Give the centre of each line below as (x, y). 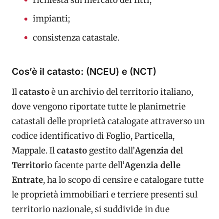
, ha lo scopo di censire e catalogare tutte (123, 180)
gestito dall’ (111, 151)
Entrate (27, 180)
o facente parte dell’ (86, 165)
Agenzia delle (153, 165)
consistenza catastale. (76, 37)
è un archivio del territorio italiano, (121, 92)
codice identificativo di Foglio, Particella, (93, 136)
